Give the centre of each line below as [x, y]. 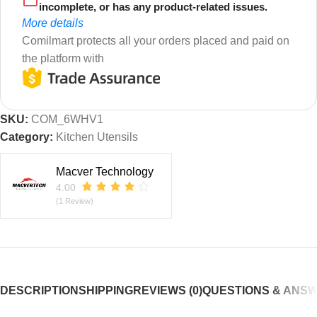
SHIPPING [106, 290]
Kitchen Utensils [97, 137]
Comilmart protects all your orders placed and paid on [156, 41]
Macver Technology [105, 171]
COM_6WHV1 [67, 119]
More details [53, 23]
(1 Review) [75, 201]
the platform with [63, 59]
